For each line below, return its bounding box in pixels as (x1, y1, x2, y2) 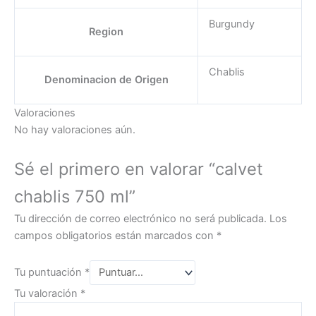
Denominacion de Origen (44, 73, 169, 87)
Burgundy (208, 18, 255, 31)
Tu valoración (14, 286, 80, 300)
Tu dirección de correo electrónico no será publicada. (14, 212, 267, 225)
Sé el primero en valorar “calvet (14, 158, 263, 179)
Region (89, 25, 123, 39)
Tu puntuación (14, 266, 85, 279)
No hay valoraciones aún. (14, 123, 135, 137)
